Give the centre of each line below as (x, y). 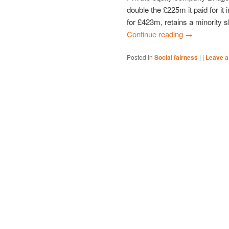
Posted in (140, 57)
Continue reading (156, 34)
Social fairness (176, 58)
